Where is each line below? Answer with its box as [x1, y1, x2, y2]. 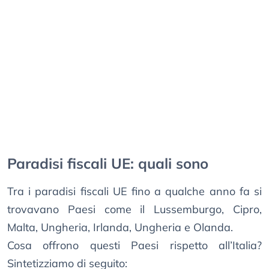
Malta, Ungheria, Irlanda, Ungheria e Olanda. [7, 220, 233, 235]
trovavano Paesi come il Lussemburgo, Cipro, [7, 202, 262, 217]
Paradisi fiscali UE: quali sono [7, 154, 208, 173]
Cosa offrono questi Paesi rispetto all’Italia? [7, 238, 262, 253]
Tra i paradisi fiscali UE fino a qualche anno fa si [7, 184, 262, 199]
